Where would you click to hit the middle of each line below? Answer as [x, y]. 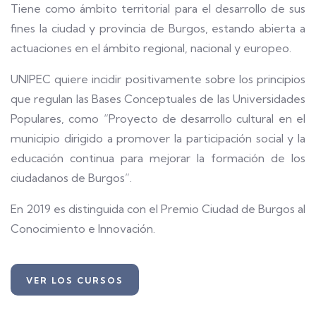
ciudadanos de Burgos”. [71, 178]
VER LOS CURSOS [75, 281]
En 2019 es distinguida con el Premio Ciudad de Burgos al [158, 209]
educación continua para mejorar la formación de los [158, 158]
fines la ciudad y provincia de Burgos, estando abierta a [158, 29]
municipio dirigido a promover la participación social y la [158, 139]
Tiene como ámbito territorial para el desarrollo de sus [158, 9]
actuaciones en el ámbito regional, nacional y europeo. [151, 48]
